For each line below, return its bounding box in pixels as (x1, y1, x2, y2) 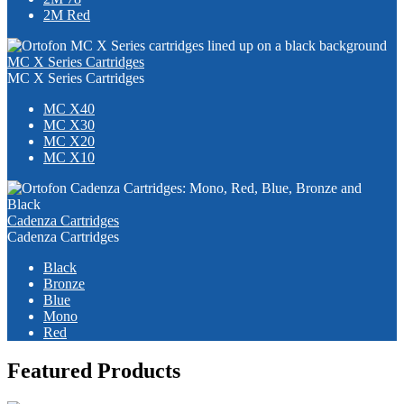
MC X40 (43, 100, 95, 116)
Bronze (43, 275, 85, 291)
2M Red (43, 6, 90, 23)
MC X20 (43, 133, 95, 149)
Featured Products (7, 358, 180, 382)
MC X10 (43, 149, 95, 165)
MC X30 (43, 116, 95, 133)
